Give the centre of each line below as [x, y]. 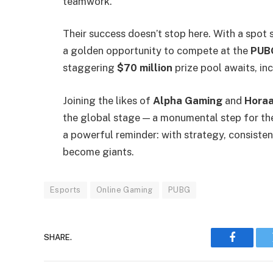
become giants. [98, 151]
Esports [66, 190]
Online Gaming [124, 190]
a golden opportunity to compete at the [157, 51]
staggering [90, 68]
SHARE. [58, 238]
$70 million [145, 68]
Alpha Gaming [188, 100]
